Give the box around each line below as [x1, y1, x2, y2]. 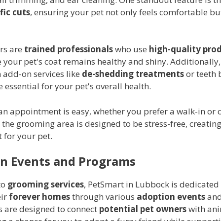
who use [113, 43, 149, 55]
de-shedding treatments [82, 68, 184, 80]
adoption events [137, 191, 205, 203]
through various [70, 191, 137, 203]
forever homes [9, 191, 70, 203]
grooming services [7, 179, 84, 190]
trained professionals [24, 43, 113, 55]
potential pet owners [99, 203, 186, 215]
